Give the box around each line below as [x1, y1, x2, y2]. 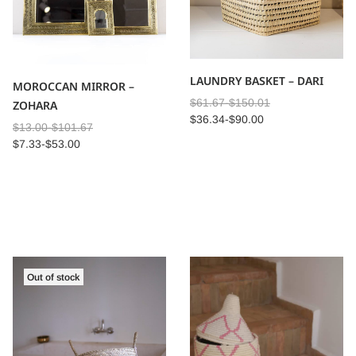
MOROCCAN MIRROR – [13, 79, 134, 95]
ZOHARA [13, 98, 57, 114]
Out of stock [27, 271, 80, 283]
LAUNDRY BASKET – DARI [190, 73, 323, 89]
